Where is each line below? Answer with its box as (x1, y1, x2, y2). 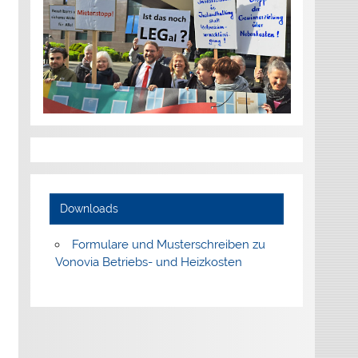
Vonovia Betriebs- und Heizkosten (54, 254, 242, 269)
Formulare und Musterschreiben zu (72, 237, 266, 252)
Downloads (60, 201, 119, 215)
